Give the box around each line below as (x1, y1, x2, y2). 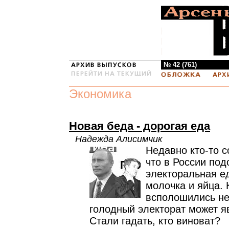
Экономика (69, 87, 131, 101)
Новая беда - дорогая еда (69, 120, 210, 132)
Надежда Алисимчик (75, 133, 163, 144)
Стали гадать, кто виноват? (89, 215, 220, 226)
